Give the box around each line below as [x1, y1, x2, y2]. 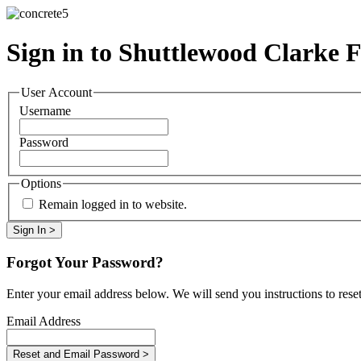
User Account [21, 85, 92, 99]
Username [19, 104, 71, 118]
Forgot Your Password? [6, 253, 164, 271]
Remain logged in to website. [39, 197, 187, 212]
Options [21, 176, 61, 191]
